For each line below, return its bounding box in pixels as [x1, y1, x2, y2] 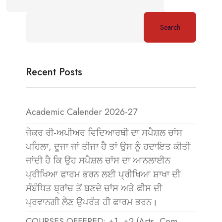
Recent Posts [26, 65, 82, 79]
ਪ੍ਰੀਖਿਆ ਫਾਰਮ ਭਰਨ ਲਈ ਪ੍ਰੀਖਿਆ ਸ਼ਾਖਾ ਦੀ [26, 168, 180, 181]
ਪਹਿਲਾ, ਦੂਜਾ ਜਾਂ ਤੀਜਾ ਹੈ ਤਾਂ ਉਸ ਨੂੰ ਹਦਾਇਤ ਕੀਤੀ [26, 140, 190, 153]
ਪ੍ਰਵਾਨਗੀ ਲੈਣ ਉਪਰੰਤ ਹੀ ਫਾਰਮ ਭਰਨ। [26, 196, 158, 209]
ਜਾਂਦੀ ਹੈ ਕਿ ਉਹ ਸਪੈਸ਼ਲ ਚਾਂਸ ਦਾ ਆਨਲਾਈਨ [26, 154, 170, 167]
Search [160, 22, 180, 32]
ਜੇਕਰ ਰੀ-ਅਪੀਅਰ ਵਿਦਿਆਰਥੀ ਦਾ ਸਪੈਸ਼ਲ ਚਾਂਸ [26, 126, 182, 139]
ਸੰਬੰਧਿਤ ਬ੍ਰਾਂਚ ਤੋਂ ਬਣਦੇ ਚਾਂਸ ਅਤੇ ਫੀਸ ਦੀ [26, 182, 162, 195]
